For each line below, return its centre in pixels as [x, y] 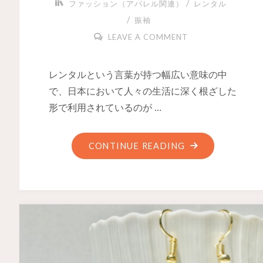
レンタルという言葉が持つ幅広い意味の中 [138, 75]
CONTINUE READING [137, 146]
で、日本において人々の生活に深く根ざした [142, 91]
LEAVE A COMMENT [148, 37]
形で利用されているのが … [105, 108]
